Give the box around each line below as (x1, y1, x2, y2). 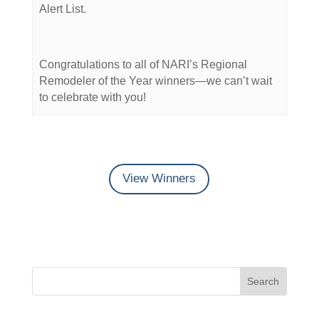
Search (247, 275, 280, 287)
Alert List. (39, 3, 87, 16)
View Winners (122, 172, 197, 186)
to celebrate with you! (39, 91, 147, 104)
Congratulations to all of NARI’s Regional (39, 58, 248, 71)
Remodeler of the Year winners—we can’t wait (39, 75, 273, 88)
